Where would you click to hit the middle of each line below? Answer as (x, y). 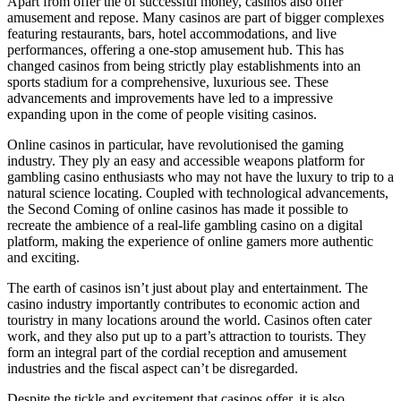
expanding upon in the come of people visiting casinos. (162, 114)
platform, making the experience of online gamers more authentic (190, 241)
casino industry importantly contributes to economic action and (183, 303)
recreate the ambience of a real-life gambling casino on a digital (185, 225)
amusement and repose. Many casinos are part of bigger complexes (196, 17)
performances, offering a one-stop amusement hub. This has (175, 49)
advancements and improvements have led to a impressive (170, 98)
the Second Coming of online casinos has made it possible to (178, 209)
